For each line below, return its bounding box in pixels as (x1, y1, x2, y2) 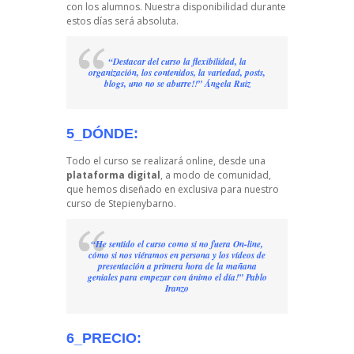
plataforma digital (66, 168, 160, 183)
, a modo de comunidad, (160, 168, 271, 183)
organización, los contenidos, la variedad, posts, (88, 66, 265, 80)
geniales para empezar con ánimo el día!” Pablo (87, 271, 267, 284)
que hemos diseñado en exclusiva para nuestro (66, 183, 279, 197)
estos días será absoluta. (66, 14, 179, 28)
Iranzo (165, 282, 189, 296)
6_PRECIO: (66, 330, 141, 347)
